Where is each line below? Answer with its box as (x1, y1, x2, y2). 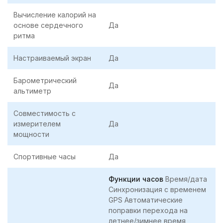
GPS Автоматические (109, 195, 183, 204)
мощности (13, 129, 49, 138)
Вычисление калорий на (13, 10, 96, 19)
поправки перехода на (109, 206, 188, 215)
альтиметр (13, 86, 51, 95)
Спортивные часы (13, 152, 76, 161)
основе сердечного (13, 20, 83, 29)
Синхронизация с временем (109, 185, 206, 194)
